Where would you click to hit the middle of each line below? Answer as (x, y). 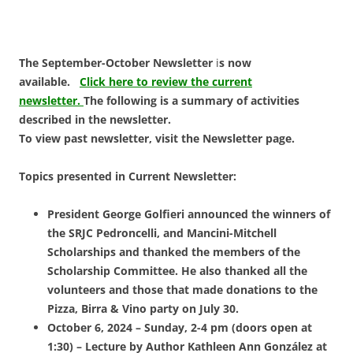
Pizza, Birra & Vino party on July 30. (145, 309)
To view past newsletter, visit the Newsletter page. (158, 139)
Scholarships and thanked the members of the (174, 252)
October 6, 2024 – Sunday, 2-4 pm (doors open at (180, 328)
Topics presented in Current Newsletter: (128, 176)
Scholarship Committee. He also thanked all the (177, 271)
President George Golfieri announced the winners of (189, 214)
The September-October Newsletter (116, 63)
